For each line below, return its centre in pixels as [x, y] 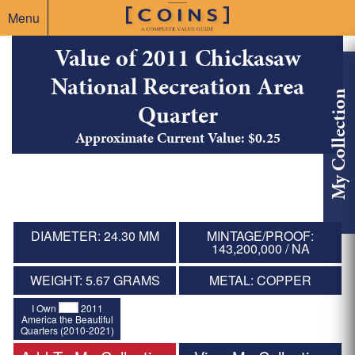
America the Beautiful [67, 319]
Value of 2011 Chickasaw [177, 58]
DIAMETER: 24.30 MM [95, 236]
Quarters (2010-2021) [67, 330]
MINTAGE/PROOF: [260, 236]
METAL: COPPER [260, 281]
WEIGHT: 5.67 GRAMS [95, 281]
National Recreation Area [177, 87]
